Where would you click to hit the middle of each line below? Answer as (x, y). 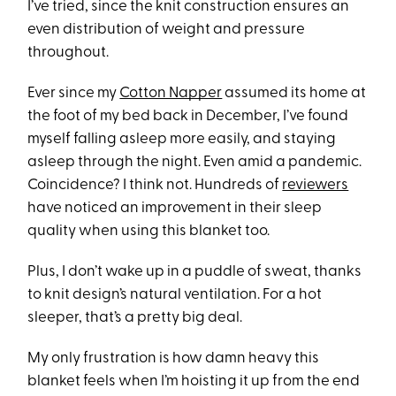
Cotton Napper (171, 93)
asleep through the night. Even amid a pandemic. (195, 162)
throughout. (69, 52)
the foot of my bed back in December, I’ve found (188, 116)
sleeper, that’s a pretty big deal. (135, 317)
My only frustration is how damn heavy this (174, 358)
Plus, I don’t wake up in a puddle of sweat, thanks (195, 271)
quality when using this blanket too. (149, 231)
